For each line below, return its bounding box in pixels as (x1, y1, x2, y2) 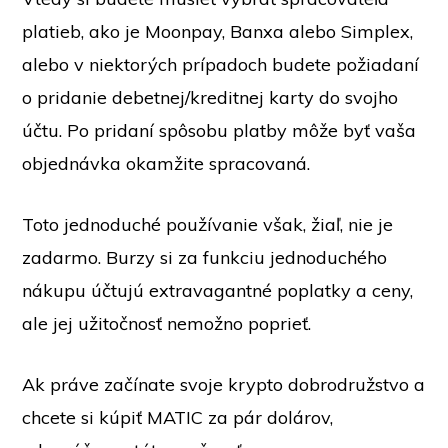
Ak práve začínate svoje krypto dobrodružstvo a (22, 373, 426, 397)
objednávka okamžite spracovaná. (22, 152, 311, 176)
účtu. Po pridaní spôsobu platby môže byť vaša (22, 119, 417, 143)
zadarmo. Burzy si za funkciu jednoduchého (22, 246, 388, 270)
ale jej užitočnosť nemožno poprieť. (22, 312, 312, 336)
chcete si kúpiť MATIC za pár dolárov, (22, 406, 334, 430)
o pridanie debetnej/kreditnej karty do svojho (22, 86, 399, 110)
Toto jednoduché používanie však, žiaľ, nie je (22, 213, 394, 237)
